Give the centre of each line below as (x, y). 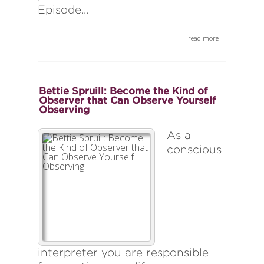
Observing (64, 110)
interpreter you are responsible (123, 253)
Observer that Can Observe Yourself (127, 100)
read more (203, 38)
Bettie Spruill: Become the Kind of (123, 91)
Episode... (63, 10)
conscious (194, 150)
